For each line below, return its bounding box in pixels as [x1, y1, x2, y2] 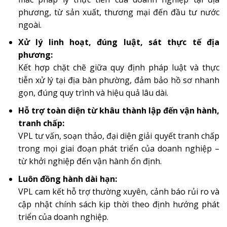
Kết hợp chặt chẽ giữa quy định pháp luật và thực [18, 62, 219, 73]
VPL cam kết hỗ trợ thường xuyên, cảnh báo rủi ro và [18, 185, 219, 197]
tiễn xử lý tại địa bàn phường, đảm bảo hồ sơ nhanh [18, 74, 219, 86]
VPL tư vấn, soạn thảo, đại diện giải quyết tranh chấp [18, 130, 219, 142]
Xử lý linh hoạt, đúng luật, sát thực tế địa [18, 36, 219, 48]
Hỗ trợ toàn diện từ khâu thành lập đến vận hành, [18, 105, 219, 117]
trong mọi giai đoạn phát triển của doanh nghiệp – [18, 143, 219, 155]
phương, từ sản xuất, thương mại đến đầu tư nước [18, 6, 219, 18]
